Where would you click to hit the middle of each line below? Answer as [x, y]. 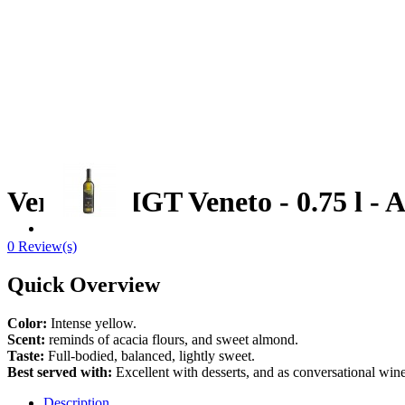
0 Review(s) [42, 246]
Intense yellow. [92, 323]
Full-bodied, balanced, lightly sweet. [150, 355]
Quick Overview [84, 284]
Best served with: [60, 372]
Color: [27, 323]
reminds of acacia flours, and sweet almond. [172, 339]
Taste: [26, 355]
